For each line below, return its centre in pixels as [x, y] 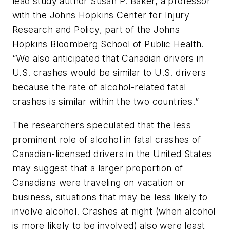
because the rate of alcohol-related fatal [99, 87]
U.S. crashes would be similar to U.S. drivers [109, 73]
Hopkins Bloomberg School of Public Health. [108, 44]
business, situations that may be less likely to [110, 197]
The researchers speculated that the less [102, 125]
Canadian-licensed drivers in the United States [112, 154]
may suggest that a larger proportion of [98, 168]
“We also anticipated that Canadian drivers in [108, 59]
